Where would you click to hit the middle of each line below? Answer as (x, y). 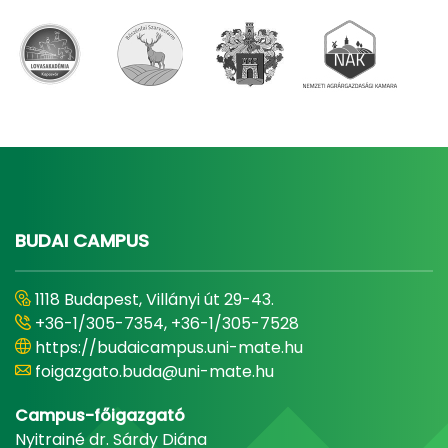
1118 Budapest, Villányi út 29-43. (154, 299)
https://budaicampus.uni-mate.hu (169, 347)
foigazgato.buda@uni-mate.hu (154, 371)
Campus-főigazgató (100, 415)
